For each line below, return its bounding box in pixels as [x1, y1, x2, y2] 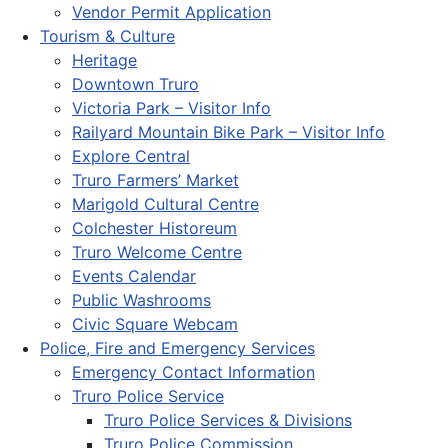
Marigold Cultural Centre [72, 193, 259, 214]
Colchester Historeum [72, 217, 237, 238]
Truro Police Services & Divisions [104, 409, 352, 430]
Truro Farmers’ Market [72, 169, 239, 190]
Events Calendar [72, 265, 196, 286]
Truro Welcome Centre [72, 241, 242, 262]
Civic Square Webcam [72, 313, 238, 334]
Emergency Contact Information [72, 361, 315, 382]
